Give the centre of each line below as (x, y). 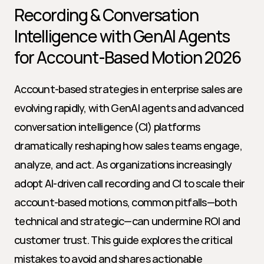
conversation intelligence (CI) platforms (107, 127)
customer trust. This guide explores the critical (123, 240)
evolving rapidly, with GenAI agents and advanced (129, 108)
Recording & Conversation (106, 15)
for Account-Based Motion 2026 (128, 57)
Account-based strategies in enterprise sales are (128, 89)
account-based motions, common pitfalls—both (126, 202)
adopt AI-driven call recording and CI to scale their (130, 183)
